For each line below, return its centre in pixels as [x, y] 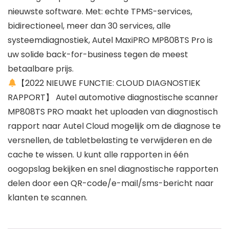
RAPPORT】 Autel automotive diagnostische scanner [113, 98]
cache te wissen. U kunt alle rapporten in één [98, 155]
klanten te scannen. [48, 198]
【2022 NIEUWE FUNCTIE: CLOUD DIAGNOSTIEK [109, 83]
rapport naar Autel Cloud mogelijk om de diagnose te [114, 126]
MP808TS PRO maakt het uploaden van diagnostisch [113, 112]
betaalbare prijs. [41, 69]
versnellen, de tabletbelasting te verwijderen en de [110, 141]
